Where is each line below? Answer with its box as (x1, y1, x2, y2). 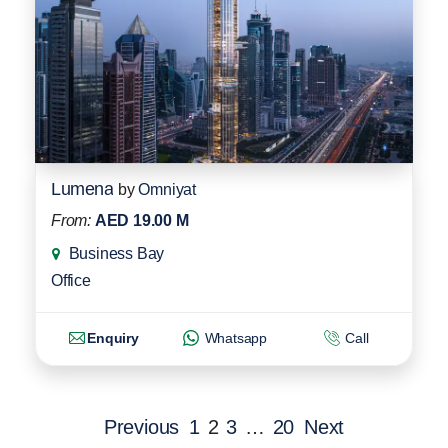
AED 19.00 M (94, 211, 189, 229)
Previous (103, 415, 180, 438)
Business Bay (68, 244, 165, 262)
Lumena (51, 178, 113, 199)
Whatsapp (200, 329, 268, 346)
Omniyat (138, 180, 197, 198)
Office (51, 271, 91, 289)
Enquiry (87, 329, 139, 346)
